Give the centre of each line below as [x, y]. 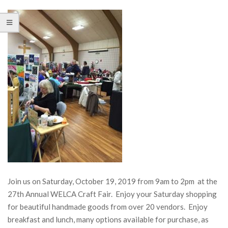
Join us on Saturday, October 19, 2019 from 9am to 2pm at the [112, 181]
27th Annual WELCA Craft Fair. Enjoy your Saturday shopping [112, 194]
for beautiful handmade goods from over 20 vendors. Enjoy [108, 207]
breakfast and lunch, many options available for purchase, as [108, 219]
